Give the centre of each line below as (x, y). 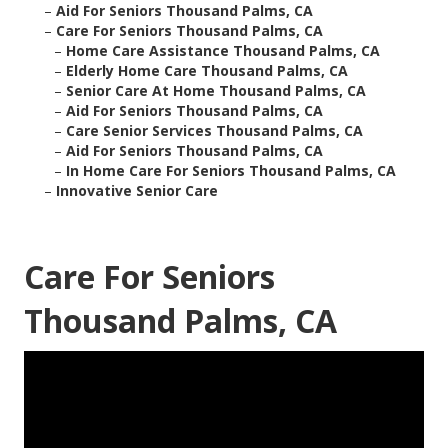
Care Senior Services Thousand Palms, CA (214, 131)
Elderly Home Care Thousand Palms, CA (207, 71)
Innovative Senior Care (137, 191)
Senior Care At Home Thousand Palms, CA (216, 91)
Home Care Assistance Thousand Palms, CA (223, 51)
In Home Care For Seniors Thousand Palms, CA (231, 171)
